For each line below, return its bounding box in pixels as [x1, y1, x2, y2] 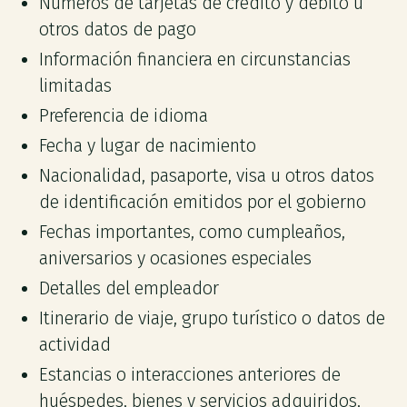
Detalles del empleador [39, 277, 220, 299]
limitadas [39, 75, 113, 97]
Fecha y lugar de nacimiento [39, 135, 257, 157]
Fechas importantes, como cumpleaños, [39, 221, 346, 243]
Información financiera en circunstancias [39, 49, 352, 71]
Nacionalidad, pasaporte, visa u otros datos [39, 165, 375, 187]
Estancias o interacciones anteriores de [39, 363, 342, 385]
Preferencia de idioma [39, 105, 209, 127]
